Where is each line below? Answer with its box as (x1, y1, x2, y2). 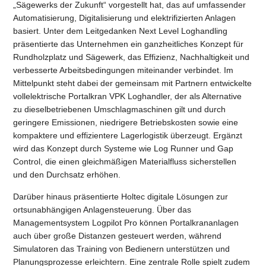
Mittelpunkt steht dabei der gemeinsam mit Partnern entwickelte (13, 78, 252, 88)
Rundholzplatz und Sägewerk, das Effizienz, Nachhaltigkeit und (13, 52, 250, 62)
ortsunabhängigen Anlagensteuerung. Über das (13, 205, 192, 214)
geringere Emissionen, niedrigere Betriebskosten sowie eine (13, 118, 239, 127)
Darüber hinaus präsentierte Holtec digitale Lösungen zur (13, 192, 229, 201)
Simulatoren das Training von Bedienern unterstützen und (13, 244, 230, 254)
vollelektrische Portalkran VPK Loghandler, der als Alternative (13, 91, 242, 101)
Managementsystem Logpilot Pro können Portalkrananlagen (13, 218, 239, 227)
